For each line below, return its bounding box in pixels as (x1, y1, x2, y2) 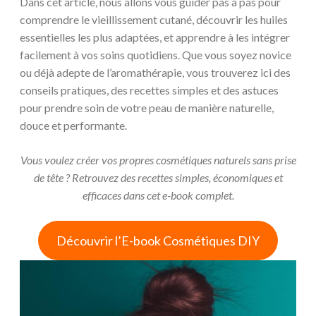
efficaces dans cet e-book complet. (82, 188, 234, 202)
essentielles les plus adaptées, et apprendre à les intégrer (20, 30, 290, 44)
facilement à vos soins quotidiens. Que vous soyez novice (20, 48, 291, 62)
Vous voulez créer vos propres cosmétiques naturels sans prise (20, 153, 296, 167)
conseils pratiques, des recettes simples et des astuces (20, 83, 279, 97)
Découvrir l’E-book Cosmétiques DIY (56, 233, 260, 249)
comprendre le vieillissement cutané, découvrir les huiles (20, 13, 288, 27)
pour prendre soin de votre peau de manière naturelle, (20, 101, 274, 115)
